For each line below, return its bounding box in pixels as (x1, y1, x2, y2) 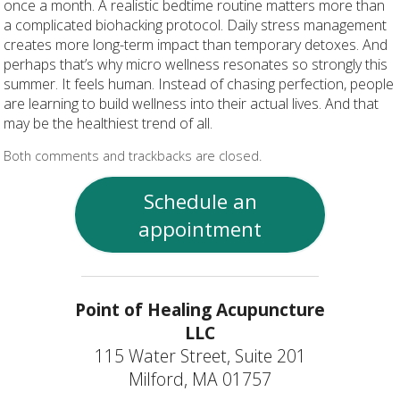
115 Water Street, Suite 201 (94, 343, 306, 368)
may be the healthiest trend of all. (4, 112, 213, 133)
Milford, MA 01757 (129, 366, 271, 391)
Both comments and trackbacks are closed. (4, 146, 262, 164)
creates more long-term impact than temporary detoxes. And (4, 34, 388, 54)
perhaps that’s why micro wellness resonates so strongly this (4, 54, 388, 74)
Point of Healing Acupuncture (75, 296, 325, 321)
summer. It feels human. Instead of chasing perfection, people (4, 73, 395, 94)
